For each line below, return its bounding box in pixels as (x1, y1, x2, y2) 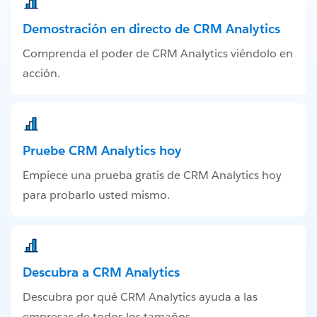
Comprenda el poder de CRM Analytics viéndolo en (23, 46, 293, 62)
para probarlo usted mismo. (23, 188, 170, 203)
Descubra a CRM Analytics (23, 263, 180, 280)
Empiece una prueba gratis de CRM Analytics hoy (23, 168, 282, 183)
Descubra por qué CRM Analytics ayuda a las (23, 289, 258, 304)
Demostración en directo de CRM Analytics (23, 21, 280, 38)
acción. (23, 66, 60, 81)
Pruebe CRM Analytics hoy (23, 142, 181, 159)
